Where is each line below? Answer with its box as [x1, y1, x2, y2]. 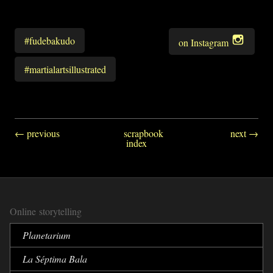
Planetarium [23, 228, 71, 241]
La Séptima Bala [23, 252, 87, 265]
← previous [15, 126, 60, 140]
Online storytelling [10, 204, 82, 218]
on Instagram [179, 36, 232, 49]
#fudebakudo [24, 34, 75, 47]
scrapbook [124, 126, 164, 140]
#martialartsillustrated [24, 63, 106, 76]
